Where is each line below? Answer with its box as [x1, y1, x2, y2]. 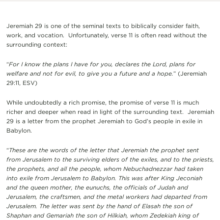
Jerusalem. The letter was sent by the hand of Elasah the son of [6, 202, 192, 210]
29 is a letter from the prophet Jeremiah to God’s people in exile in [6, 117, 202, 125]
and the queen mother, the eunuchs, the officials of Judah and [6, 183, 188, 191]
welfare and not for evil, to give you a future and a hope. [6, 69, 173, 77]
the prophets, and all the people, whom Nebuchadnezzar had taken [6, 165, 203, 172]
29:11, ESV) [6, 79, 37, 86]
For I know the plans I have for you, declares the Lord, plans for [8, 60, 195, 68]
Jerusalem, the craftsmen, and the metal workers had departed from [6, 192, 207, 200]
